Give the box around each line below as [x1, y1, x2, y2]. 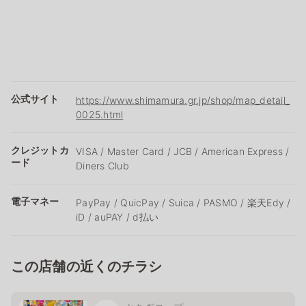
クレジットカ [11, 143, 69, 156]
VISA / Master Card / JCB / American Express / [76, 145, 290, 157]
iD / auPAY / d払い [76, 210, 158, 223]
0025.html [76, 108, 124, 120]
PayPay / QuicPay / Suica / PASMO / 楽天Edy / [76, 196, 291, 208]
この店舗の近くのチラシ [11, 258, 163, 275]
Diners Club [76, 159, 129, 171]
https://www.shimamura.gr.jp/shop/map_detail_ [76, 94, 290, 106]
